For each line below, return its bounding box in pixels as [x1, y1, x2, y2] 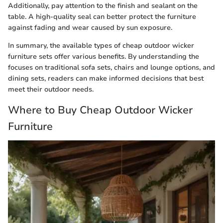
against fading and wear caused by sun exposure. [8, 23, 172, 33]
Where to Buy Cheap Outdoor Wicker [8, 103, 193, 117]
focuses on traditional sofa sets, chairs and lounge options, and [8, 63, 215, 73]
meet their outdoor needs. [8, 85, 94, 95]
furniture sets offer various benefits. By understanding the [8, 52, 199, 62]
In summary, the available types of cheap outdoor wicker [8, 41, 194, 51]
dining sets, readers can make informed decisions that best [8, 74, 204, 84]
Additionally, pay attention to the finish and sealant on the [8, 1, 198, 11]
